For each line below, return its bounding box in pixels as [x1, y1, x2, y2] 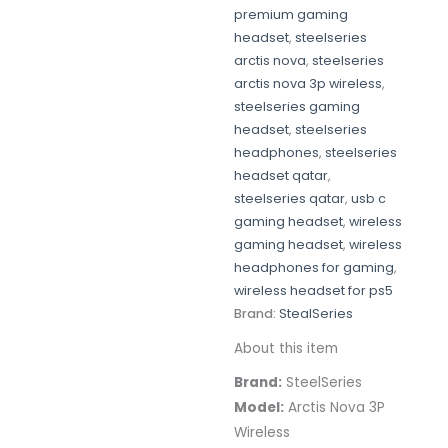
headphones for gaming [234, 259, 394, 277]
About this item [234, 338, 338, 358]
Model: [234, 398, 284, 418]
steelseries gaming [234, 98, 360, 116]
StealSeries [279, 305, 353, 323]
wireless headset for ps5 [234, 282, 393, 300]
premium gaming [234, 6, 348, 24]
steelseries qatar [234, 190, 345, 208]
